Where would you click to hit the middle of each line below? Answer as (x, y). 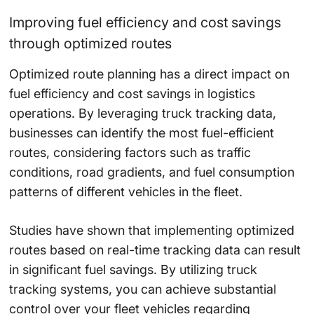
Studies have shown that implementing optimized (151, 231)
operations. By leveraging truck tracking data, (142, 114)
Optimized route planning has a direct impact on (149, 74)
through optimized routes (90, 44)
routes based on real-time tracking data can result (155, 250)
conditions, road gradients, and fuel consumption (151, 172)
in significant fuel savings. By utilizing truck (133, 270)
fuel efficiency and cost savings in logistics (132, 94)
